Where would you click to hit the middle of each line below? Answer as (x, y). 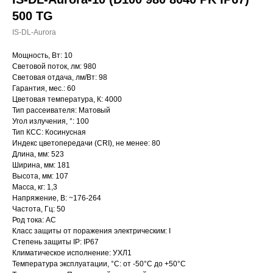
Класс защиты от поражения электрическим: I (91, 231)
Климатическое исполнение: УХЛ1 (72, 253)
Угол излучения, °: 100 (51, 121)
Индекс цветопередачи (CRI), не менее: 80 (86, 143)
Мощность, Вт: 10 (42, 55)
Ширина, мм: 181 (41, 165)
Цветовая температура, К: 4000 (67, 99)
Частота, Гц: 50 (39, 209)
